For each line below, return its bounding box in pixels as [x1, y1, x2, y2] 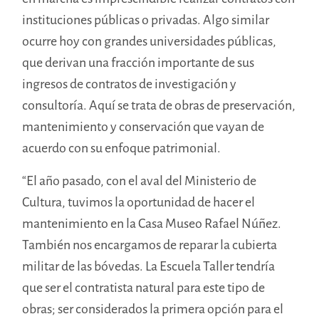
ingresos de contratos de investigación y [22, 75, 237, 93]
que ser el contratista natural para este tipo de [22, 278, 266, 296]
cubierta [232, 236, 278, 253]
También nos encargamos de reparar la [22, 236, 233, 253]
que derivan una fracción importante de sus [22, 53, 255, 71]
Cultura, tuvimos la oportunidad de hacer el [22, 193, 256, 211]
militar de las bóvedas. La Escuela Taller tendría [22, 257, 276, 275]
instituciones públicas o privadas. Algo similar [22, 11, 270, 28]
